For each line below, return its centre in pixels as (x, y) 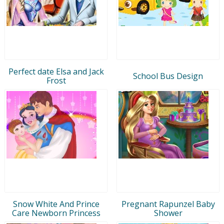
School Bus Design (168, 76)
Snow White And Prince (56, 204)
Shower (168, 213)
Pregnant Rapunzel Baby (168, 204)
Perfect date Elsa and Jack (56, 71)
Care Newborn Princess (56, 213)
